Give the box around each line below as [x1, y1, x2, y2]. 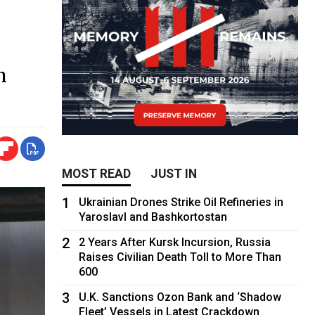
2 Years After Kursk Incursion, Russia [79, 235, 271, 249]
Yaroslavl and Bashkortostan [79, 210, 228, 224]
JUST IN [150, 166, 198, 181]
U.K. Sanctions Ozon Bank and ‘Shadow [79, 290, 282, 304]
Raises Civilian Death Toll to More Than [79, 250, 282, 264]
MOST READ [62, 166, 131, 181]
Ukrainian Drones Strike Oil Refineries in [79, 195, 284, 209]
